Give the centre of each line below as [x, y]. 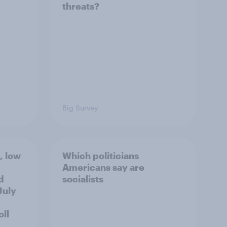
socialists [83, 179]
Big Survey [80, 108]
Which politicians [101, 156]
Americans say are [103, 167]
